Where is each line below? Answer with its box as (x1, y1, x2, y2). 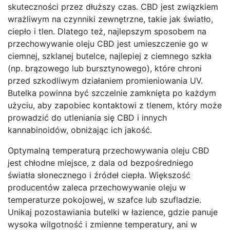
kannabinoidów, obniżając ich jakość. (8, 125, 152, 136)
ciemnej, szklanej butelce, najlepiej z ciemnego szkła (8, 51, 212, 62)
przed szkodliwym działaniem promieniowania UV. (8, 75, 203, 86)
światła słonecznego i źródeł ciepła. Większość (8, 170, 190, 181)
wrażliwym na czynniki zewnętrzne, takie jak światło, (8, 14, 213, 25)
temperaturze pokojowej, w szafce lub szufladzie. (8, 195, 201, 205)
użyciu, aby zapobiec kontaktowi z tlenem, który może (8, 100, 222, 111)
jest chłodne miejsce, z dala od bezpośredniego (8, 158, 194, 168)
